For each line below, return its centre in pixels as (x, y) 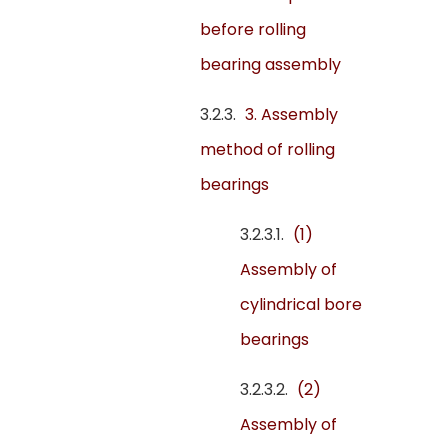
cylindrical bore (301, 305)
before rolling (253, 30)
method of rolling (267, 150)
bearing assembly (270, 65)
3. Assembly (291, 115)
